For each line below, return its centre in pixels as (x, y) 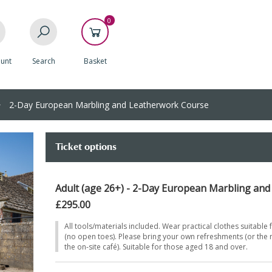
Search (43, 61)
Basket (95, 61)
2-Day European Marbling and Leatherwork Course (108, 105)
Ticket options (86, 147)
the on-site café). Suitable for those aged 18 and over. (156, 247)
